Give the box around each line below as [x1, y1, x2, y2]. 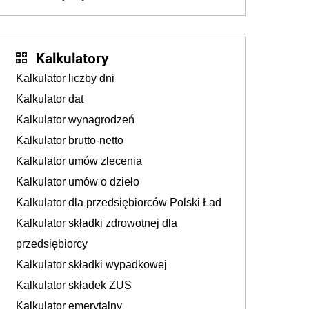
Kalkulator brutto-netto [16, 134, 123, 147]
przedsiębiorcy [16, 238, 88, 250]
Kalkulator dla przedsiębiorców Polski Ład [16, 197, 221, 209]
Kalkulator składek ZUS [16, 279, 132, 292]
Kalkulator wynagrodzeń [16, 114, 134, 126]
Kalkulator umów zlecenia [16, 155, 142, 168]
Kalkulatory [36, 48, 108, 68]
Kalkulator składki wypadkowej [16, 259, 167, 271]
